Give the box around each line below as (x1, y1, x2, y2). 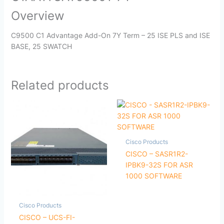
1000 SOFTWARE (125, 171, 182, 180)
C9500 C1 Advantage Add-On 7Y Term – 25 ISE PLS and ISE (10, 31, 210, 40)
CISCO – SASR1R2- (125, 149, 188, 158)
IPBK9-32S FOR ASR (125, 160, 193, 169)
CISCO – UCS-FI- (19, 212, 75, 221)
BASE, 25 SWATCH (10, 42, 72, 51)
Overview (10, 8, 64, 23)
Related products (10, 78, 109, 93)
